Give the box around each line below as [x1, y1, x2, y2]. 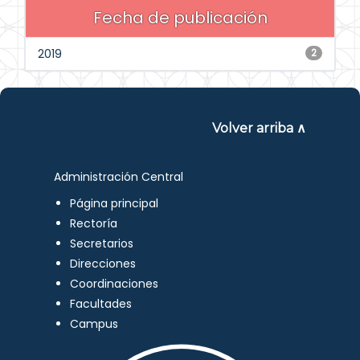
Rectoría [70, 215, 118, 231]
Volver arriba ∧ [211, 121, 306, 136]
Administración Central [54, 169, 184, 185]
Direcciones [70, 256, 137, 272]
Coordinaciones [70, 276, 159, 292]
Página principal [70, 195, 159, 211]
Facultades [70, 296, 133, 312]
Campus [70, 316, 119, 332]
